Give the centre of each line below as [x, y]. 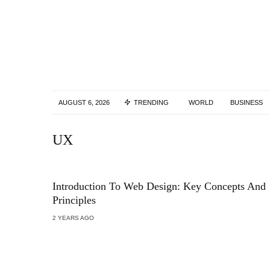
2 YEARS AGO [73, 218]
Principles [74, 200]
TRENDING [151, 102]
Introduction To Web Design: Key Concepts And [159, 186]
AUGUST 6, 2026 [84, 102]
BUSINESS [246, 102]
